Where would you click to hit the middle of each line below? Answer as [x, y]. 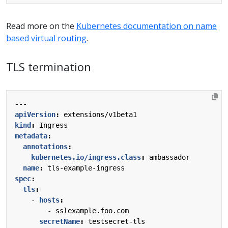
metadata [31, 136]
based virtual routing [46, 38]
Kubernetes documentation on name [147, 26]
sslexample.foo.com [92, 210]
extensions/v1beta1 [100, 114]
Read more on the [41, 26]
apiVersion [35, 114]
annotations [45, 146]
